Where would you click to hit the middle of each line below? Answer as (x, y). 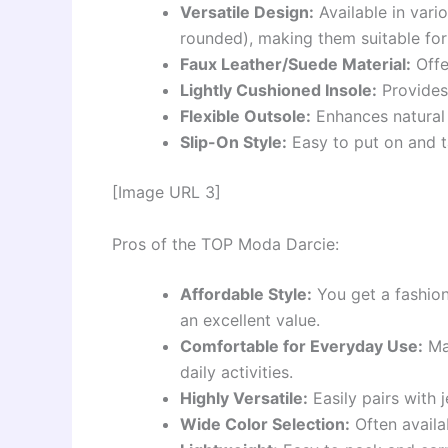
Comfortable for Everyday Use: (301, 345)
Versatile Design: (247, 12)
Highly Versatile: (244, 397)
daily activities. (236, 371)
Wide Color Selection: (265, 423)
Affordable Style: (246, 293)
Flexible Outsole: (245, 116)
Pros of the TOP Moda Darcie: (225, 243)
